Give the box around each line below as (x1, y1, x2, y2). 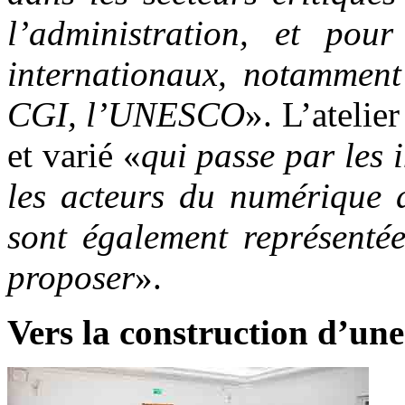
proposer (7, 257, 135, 297)
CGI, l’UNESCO (7, 94, 246, 134)
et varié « (7, 135, 141, 174)
